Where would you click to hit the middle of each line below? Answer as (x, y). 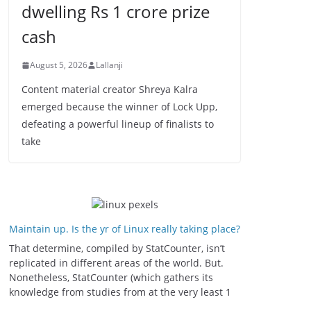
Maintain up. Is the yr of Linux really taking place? (125, 229)
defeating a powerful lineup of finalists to (118, 124)
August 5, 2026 (59, 65)
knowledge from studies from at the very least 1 (120, 292)
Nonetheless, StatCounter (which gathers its (111, 277)
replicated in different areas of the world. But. (116, 263)
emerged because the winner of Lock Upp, (119, 107)
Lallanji (109, 65)
